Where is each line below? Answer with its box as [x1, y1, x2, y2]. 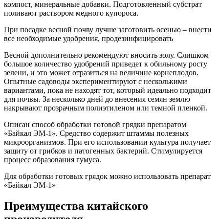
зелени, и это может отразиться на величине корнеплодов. [4, 68, 198, 77]
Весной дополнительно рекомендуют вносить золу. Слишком [4, 51, 209, 60]
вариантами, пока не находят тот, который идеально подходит [4, 86, 211, 95]
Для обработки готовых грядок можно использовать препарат [4, 172, 211, 181]
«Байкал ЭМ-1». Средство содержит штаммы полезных [4, 129, 189, 138]
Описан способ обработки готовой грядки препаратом [4, 120, 186, 129]
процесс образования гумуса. [4, 155, 101, 164]
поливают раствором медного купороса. [4, 9, 138, 18]
